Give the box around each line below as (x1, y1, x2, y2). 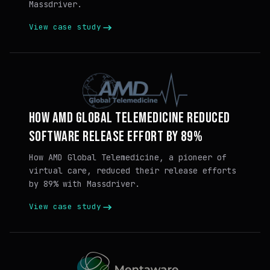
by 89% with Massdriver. (29, 178, 140, 189)
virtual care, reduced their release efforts (29, 165, 236, 176)
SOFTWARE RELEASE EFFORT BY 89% (29, 128, 203, 145)
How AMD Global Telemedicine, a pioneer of (29, 152, 227, 163)
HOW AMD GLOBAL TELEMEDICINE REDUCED (29, 109, 230, 127)
